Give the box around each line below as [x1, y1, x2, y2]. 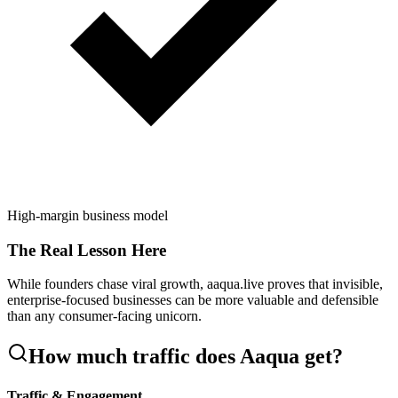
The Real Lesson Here [7, 240, 166, 259]
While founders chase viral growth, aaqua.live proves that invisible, [7, 276, 383, 292]
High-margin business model [7, 208, 168, 224]
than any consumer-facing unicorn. [7, 308, 202, 324]
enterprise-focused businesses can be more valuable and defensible [7, 292, 378, 308]
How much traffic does [28, 345, 240, 369]
